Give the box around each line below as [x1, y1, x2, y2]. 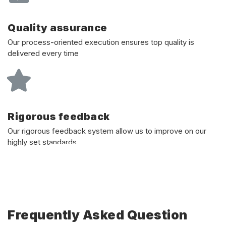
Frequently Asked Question [8, 207, 188, 223]
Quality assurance [8, 22, 107, 34]
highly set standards [8, 137, 77, 147]
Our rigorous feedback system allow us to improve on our [8, 126, 206, 136]
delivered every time [8, 48, 79, 59]
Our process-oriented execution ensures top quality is [8, 37, 194, 47]
